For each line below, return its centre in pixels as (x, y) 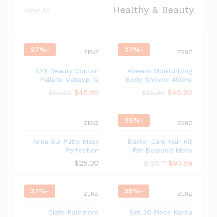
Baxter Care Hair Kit (160, 141)
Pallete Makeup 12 (69, 79)
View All (36, 10)
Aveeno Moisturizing (160, 71)
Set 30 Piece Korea (161, 212)
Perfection (82, 150)
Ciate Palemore (73, 212)
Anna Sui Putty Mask (66, 141)
